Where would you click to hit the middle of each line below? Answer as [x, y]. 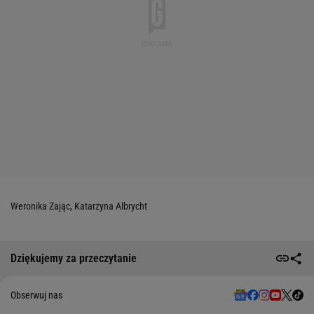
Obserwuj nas [36, 295]
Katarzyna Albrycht [111, 206]
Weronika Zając [40, 206]
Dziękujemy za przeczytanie [74, 259]
